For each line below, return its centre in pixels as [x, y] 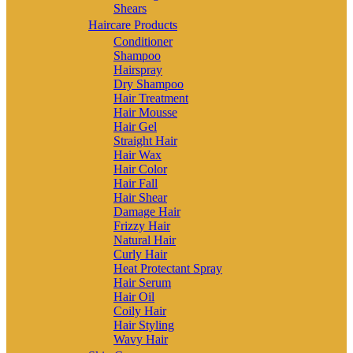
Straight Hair [145, 140]
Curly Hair [140, 254]
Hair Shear [140, 197]
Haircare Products [133, 24]
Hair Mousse [145, 112]
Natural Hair [145, 240]
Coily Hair [140, 310]
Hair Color [140, 169]
